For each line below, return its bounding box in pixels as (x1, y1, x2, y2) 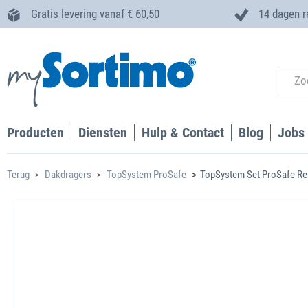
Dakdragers (45, 168, 91, 181)
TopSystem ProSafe (107, 168, 186, 181)
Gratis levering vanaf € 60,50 (31, 7, 159, 21)
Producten (7, 124, 64, 141)
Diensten (78, 124, 127, 141)
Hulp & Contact (142, 124, 224, 141)
